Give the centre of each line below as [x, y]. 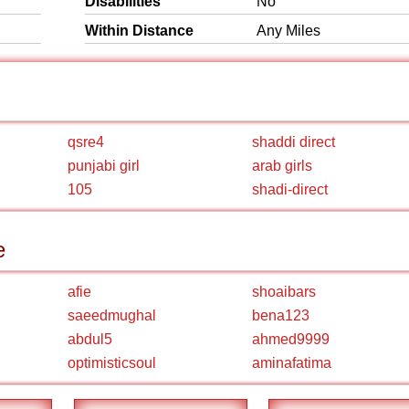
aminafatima [292, 363]
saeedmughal [112, 315]
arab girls [282, 166]
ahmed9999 [291, 339]
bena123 [281, 315]
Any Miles [288, 31]
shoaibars [284, 292]
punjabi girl [104, 166]
